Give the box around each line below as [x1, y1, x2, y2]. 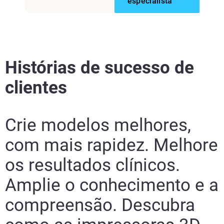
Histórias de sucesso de [5, 57, 194, 78]
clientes [5, 77, 67, 98]
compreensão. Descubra [5, 194, 195, 215]
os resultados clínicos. [5, 154, 180, 175]
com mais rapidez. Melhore [5, 134, 218, 155]
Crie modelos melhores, [5, 114, 191, 135]
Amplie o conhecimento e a [5, 174, 218, 195]
